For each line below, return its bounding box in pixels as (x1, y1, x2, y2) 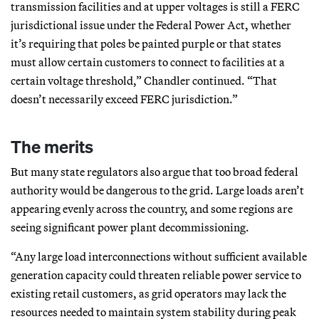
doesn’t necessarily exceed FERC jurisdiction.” (11, 91, 238, 106)
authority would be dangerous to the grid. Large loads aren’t (11, 182, 304, 197)
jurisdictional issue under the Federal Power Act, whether (11, 17, 291, 32)
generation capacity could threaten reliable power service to (11, 267, 301, 282)
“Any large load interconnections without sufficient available (11, 249, 307, 263)
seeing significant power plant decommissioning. (11, 219, 249, 234)
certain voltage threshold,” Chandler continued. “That (11, 73, 277, 88)
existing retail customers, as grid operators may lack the (11, 286, 286, 300)
